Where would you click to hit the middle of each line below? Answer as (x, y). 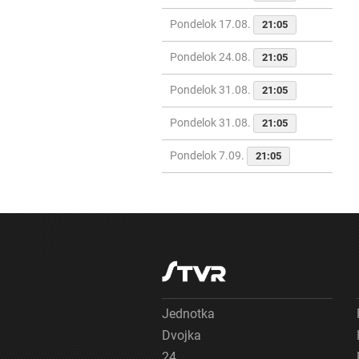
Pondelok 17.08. (212, 24)
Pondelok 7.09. (208, 156)
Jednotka (188, 314)
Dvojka (182, 336)
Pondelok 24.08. (212, 57)
